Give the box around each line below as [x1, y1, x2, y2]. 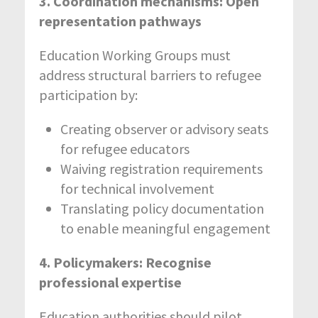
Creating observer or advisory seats [60, 119, 268, 138]
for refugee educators [60, 139, 190, 158]
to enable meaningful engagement [60, 219, 270, 237]
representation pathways [39, 11, 202, 30]
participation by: [39, 85, 138, 104]
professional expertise [39, 273, 182, 291]
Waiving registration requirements [60, 159, 263, 177]
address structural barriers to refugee [39, 65, 261, 84]
